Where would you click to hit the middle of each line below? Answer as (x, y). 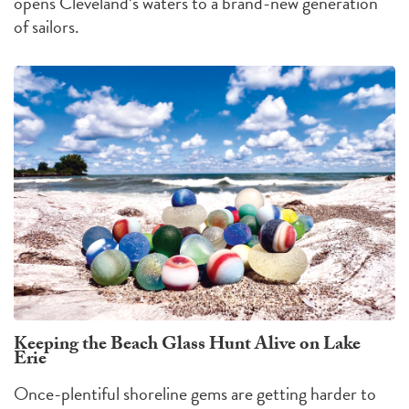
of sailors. (47, 27)
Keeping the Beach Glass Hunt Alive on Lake (187, 346)
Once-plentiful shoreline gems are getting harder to (195, 393)
